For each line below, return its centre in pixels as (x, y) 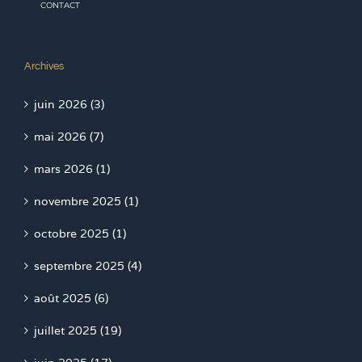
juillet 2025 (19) (78, 331)
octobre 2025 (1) (80, 234)
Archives (44, 67)
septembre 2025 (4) (88, 266)
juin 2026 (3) (69, 105)
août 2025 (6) (71, 299)
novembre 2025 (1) (86, 202)
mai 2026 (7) (69, 137)
